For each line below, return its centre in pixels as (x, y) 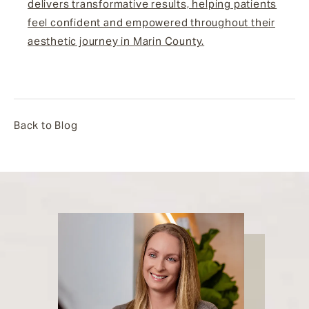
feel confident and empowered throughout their (151, 23)
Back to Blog (46, 126)
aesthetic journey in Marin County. (116, 41)
